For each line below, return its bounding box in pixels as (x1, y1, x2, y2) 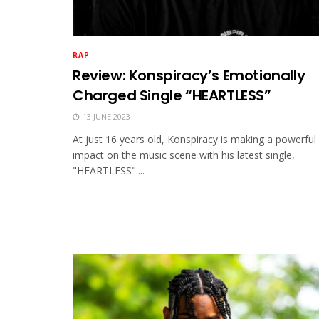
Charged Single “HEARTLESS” (73, 85, 271, 105)
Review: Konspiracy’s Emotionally (73, 65, 305, 85)
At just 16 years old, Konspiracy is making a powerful (73, 132, 316, 146)
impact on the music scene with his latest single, (73, 147, 295, 162)
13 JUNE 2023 (80, 110, 130, 122)
